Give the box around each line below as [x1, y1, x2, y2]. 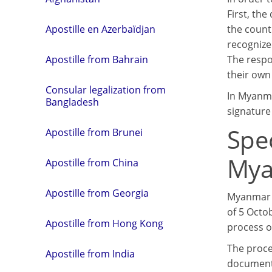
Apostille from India [46, 247, 135, 261]
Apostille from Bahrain [46, 53, 148, 67]
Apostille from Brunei [46, 126, 143, 140]
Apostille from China [46, 156, 138, 170]
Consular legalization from [46, 83, 166, 97]
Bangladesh [46, 95, 99, 109]
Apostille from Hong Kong [46, 217, 163, 231]
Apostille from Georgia [46, 186, 149, 200]
